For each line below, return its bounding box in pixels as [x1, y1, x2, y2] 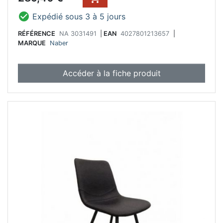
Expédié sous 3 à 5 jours [32, 11, 125, 22]
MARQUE [18, 39, 46, 47]
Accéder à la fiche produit [62, 68, 161, 79]
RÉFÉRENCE [18, 30, 55, 38]
